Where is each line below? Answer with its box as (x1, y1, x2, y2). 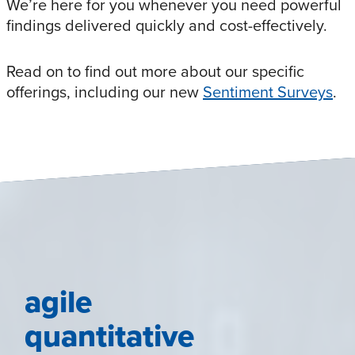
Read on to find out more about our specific (6, 59, 304, 82)
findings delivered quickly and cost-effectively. (6, 13, 327, 36)
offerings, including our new (6, 79, 203, 103)
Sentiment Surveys (203, 79, 333, 103)
